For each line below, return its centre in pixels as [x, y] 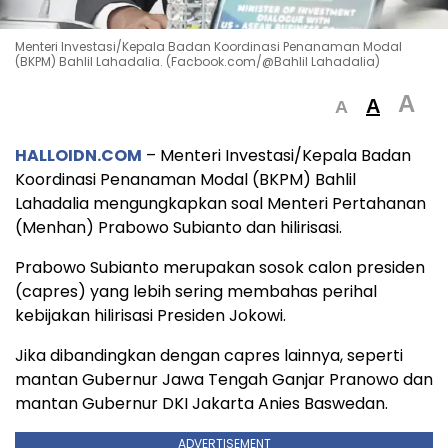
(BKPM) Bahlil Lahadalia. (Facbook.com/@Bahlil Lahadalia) [197, 62]
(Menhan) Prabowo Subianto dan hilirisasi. [178, 228]
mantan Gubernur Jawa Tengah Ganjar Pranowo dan [224, 380]
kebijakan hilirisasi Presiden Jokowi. [150, 316]
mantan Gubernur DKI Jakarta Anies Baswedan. [201, 404]
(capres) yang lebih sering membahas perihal [196, 292]
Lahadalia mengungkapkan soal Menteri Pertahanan [220, 204]
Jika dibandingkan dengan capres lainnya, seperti [209, 356]
